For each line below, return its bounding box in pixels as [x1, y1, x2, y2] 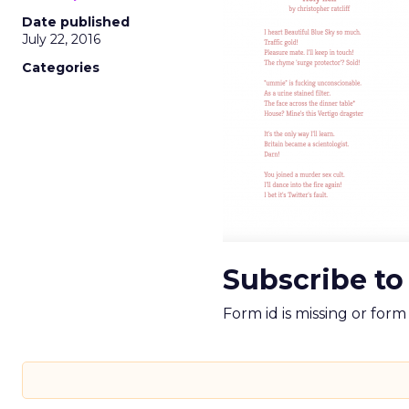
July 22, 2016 [22, 31, 100, 47]
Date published [22, 14, 130, 30]
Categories [22, 59, 100, 76]
